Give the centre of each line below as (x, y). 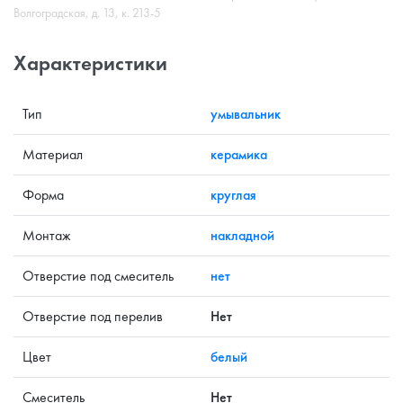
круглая (233, 194)
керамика (239, 154)
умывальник (246, 113)
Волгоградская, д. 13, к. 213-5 (87, 12)
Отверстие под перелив (93, 316)
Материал (53, 154)
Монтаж (47, 235)
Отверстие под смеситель (98, 275)
